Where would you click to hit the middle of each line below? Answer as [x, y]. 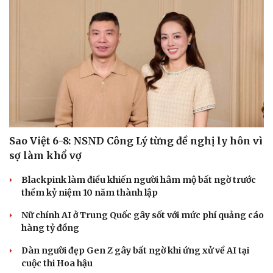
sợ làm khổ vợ [45, 156]
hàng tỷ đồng [50, 228]
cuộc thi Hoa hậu [57, 264]
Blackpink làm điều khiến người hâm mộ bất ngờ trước [139, 180]
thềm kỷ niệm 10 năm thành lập [90, 193]
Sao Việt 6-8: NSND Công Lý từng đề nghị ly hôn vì [136, 141]
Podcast [161, 215]
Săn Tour [30, 244]
